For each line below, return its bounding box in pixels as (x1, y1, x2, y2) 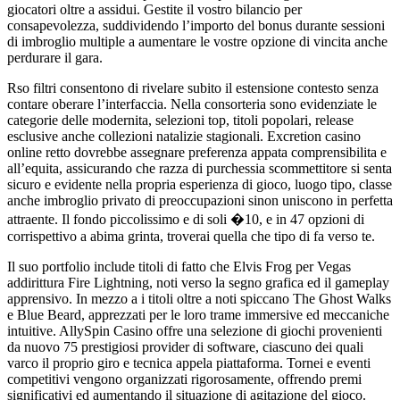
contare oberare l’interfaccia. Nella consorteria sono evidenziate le (7, 96, 377, 112)
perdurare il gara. (7, 49, 103, 65)
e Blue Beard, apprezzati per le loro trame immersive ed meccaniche (7, 306, 389, 322)
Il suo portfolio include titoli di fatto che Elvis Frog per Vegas (7, 258, 351, 274)
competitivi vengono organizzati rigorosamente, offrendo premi (7, 371, 362, 387)
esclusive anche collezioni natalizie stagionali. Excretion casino (7, 128, 361, 144)
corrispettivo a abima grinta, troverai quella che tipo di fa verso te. (7, 228, 375, 244)
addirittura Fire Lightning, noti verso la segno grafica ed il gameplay (7, 274, 389, 290)
